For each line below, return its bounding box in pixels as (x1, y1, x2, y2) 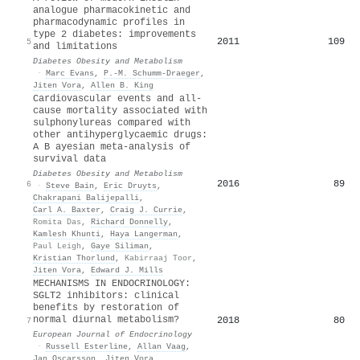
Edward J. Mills (91, 264, 163, 275)
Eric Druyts (104, 180, 157, 190)
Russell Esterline (46, 341, 128, 351)
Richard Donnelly (91, 216, 168, 227)
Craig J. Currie (110, 204, 182, 215)
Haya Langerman (110, 228, 178, 239)
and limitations (33, 40, 117, 52)
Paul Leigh (33, 240, 81, 251)
